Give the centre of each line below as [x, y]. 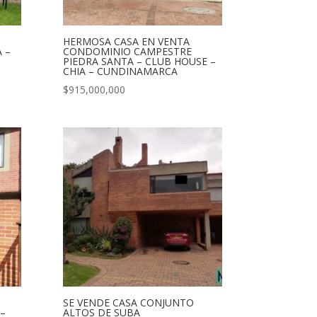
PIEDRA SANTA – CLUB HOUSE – [140, 62]
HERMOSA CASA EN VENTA [127, 42]
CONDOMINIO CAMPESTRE [128, 52]
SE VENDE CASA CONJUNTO [129, 302]
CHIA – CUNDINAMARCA [121, 71]
